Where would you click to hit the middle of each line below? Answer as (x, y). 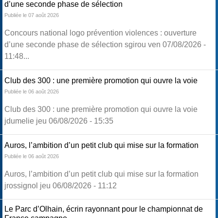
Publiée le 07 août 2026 (32, 15)
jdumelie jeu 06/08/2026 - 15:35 (59, 121)
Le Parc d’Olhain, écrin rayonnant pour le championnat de (104, 209)
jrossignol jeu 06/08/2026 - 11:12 (61, 186)
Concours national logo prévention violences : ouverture (100, 33)
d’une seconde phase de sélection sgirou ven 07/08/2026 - (105, 45)
